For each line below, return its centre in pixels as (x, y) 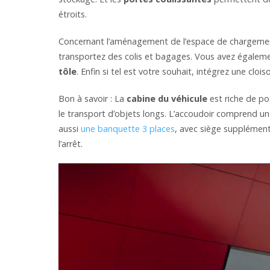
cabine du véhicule (167, 99)
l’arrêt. (72, 144)
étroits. (73, 14)
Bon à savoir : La (93, 99)
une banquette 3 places (128, 129)
